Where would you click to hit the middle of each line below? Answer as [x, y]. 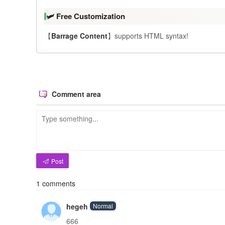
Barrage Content [79, 36]
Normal [103, 206]
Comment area [75, 94]
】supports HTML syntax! [148, 36]
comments [58, 183]
